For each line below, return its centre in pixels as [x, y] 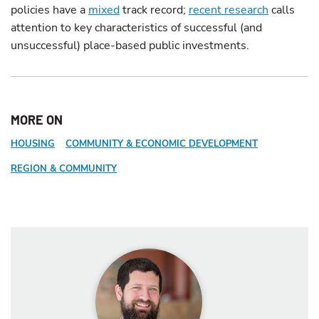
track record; [154, 10]
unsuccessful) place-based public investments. [130, 46]
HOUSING [33, 144]
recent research [229, 10]
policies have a [49, 10]
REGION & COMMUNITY [64, 169]
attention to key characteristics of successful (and [136, 28]
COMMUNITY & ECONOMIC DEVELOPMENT [162, 144]
